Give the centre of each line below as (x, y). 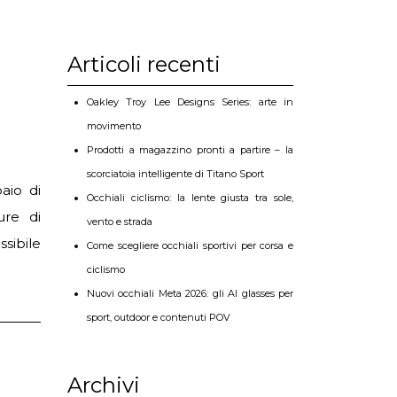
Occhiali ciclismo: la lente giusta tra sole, (190, 198)
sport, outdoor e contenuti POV (159, 317)
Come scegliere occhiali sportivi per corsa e (190, 245)
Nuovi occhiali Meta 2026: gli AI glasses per (190, 293)
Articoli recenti (144, 64)
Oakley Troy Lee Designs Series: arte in (190, 102)
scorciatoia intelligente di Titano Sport (175, 174)
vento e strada (120, 222)
